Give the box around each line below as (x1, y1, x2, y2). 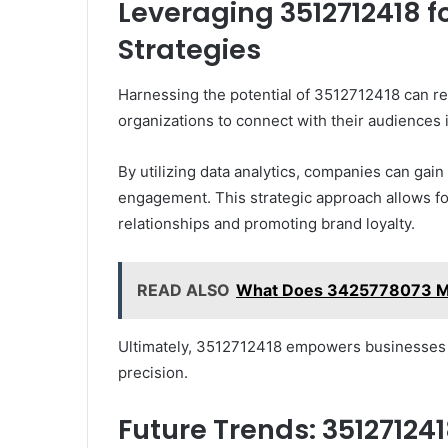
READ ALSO (137, 279, 230, 300)
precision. (118, 362, 188, 382)
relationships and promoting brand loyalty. (118, 213, 415, 233)
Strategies (118, 31, 261, 69)
